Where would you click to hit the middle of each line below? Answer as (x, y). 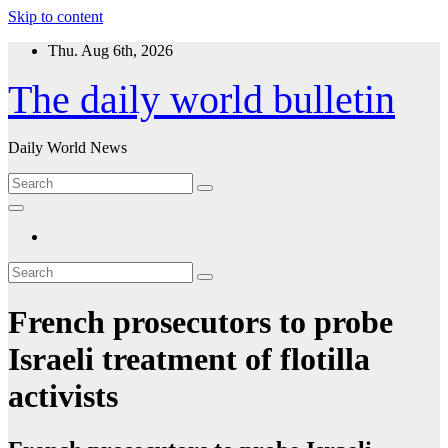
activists (63, 396)
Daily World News (67, 147)
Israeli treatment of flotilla (189, 359)
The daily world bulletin (201, 99)
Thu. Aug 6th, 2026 (110, 50)
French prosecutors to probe (200, 322)
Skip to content (55, 16)
